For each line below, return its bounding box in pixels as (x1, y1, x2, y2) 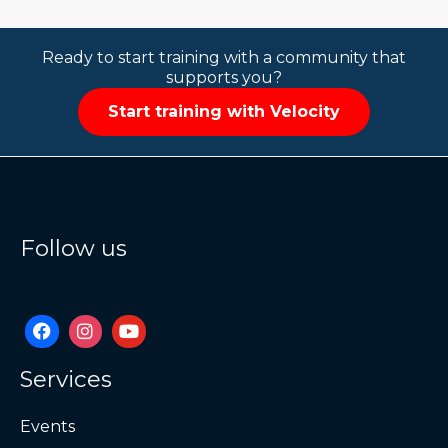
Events (20, 417, 75, 437)
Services (20, 365, 112, 394)
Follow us (20, 234, 127, 263)
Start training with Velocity (108, 102, 340, 122)
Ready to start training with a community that (42, 48, 406, 68)
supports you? (166, 68, 282, 88)
